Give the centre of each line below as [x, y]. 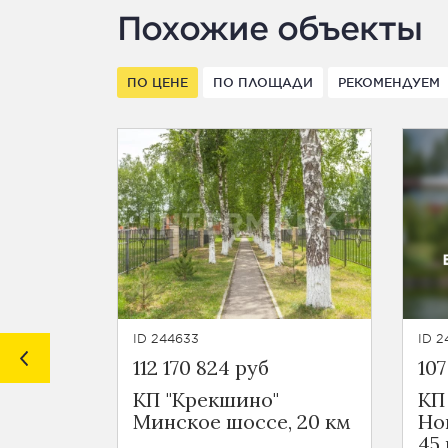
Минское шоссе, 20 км [242, 421]
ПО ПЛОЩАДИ [263, 82]
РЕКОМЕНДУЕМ [389, 82]
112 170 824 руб [201, 367]
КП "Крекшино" [206, 399]
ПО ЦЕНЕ [157, 82]
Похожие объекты [269, 27]
